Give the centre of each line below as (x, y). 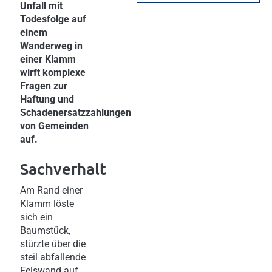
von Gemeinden (54, 126)
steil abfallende (53, 257)
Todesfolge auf (53, 19)
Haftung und (47, 99)
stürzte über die (53, 243)
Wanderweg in (51, 46)
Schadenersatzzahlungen (76, 113)
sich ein (36, 217)
